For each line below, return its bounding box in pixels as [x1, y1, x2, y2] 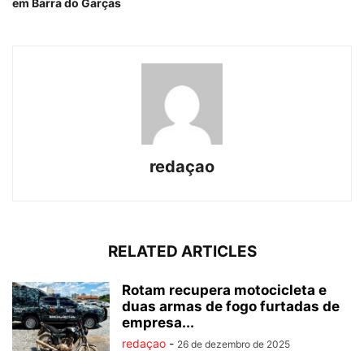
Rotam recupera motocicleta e [122, 282, 327, 299]
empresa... [122, 314, 194, 331]
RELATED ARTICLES [107, 242, 257, 262]
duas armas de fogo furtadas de [122, 298, 340, 315]
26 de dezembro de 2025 [177, 338, 290, 351]
